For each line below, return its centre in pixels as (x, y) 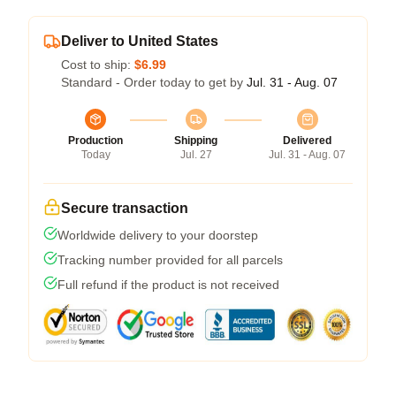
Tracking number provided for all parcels (170, 259)
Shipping (196, 140)
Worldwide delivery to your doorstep (158, 235)
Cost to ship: (98, 64)
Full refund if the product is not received (168, 284)
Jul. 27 (196, 154)
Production (95, 140)
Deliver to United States (140, 41)
